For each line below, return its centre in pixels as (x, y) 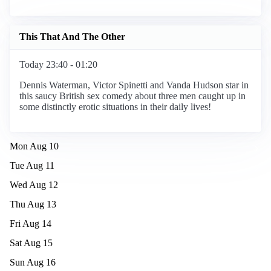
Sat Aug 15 (31, 243)
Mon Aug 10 (34, 146)
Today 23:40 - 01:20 (58, 64)
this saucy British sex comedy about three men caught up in (132, 96)
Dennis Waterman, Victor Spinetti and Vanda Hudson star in (134, 85)
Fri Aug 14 (31, 223)
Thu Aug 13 (33, 204)
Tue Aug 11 (32, 165)
